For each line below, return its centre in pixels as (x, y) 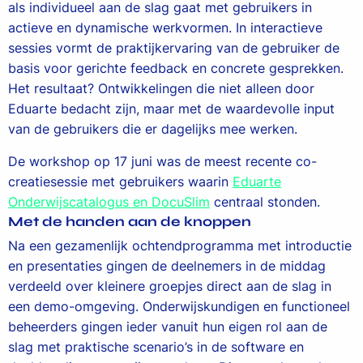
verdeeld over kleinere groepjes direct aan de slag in (170, 286)
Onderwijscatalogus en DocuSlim (109, 202)
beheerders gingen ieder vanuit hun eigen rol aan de (168, 327)
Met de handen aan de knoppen (130, 222)
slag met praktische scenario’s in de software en (156, 347)
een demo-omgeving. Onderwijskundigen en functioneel (179, 306)
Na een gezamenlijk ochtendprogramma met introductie (180, 246)
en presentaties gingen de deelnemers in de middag (167, 266)
